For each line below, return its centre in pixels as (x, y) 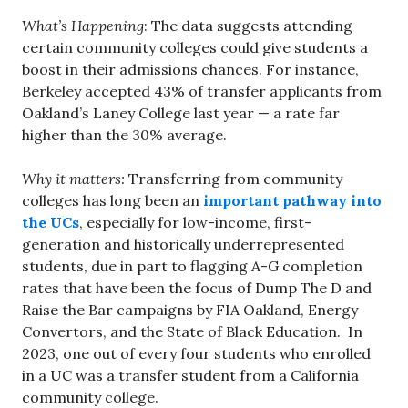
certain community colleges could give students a (195, 47)
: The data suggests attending (248, 25)
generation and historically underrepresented (183, 244)
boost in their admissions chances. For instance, (190, 69)
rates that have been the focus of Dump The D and (197, 287)
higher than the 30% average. (124, 134)
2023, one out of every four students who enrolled (196, 353)
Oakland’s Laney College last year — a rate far (181, 112)
